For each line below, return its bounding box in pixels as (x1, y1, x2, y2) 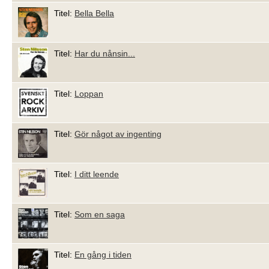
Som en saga (74, 210, 125, 220)
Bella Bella (74, 8, 114, 19)
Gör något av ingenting (74, 129, 162, 139)
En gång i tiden (74, 250, 131, 260)
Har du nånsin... (74, 49, 135, 59)
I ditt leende (74, 169, 119, 180)
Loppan (74, 89, 103, 99)
